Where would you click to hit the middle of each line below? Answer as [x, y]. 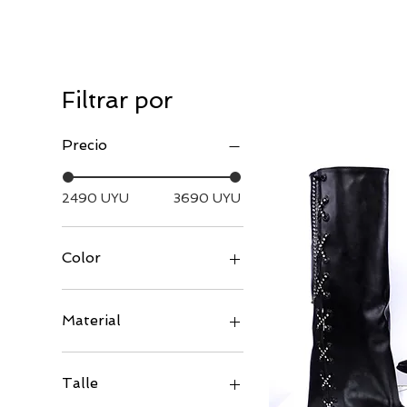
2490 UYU [95, 198]
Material [91, 320]
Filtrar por [117, 100]
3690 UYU [207, 198]
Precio [84, 145]
